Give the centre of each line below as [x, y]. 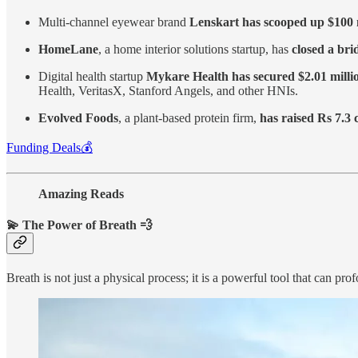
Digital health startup [92, 76]
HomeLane [68, 49]
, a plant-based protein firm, [189, 117]
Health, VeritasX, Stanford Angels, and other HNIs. [168, 90]
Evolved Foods [78, 117]
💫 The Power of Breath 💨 [80, 225]
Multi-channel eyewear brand [114, 22]
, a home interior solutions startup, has [193, 49]
